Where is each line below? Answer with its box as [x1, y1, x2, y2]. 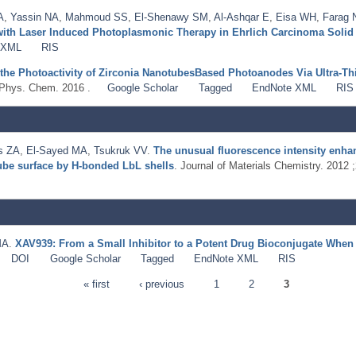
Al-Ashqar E [214, 10, 269, 23]
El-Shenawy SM [134, 10, 208, 23]
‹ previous [138, 277, 184, 290]
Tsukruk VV [94, 144, 147, 157]
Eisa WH [276, 10, 316, 23]
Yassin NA [10, 10, 59, 23]
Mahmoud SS [65, 10, 128, 23]
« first [83, 277, 110, 290]
